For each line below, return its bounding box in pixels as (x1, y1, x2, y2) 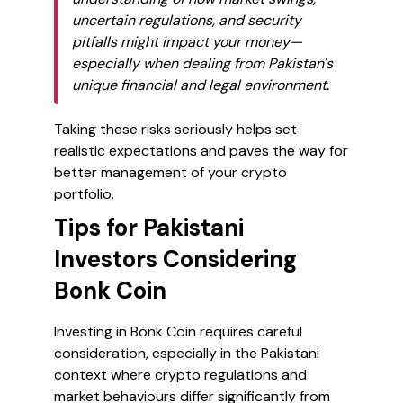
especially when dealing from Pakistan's (72, 54, 333, 73)
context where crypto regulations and (54, 365, 307, 384)
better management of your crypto (54, 163, 287, 182)
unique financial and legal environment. (72, 76, 329, 94)
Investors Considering (54, 244, 297, 274)
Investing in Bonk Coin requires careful (54, 322, 302, 341)
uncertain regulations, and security (72, 11, 301, 30)
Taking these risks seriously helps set (54, 120, 297, 139)
